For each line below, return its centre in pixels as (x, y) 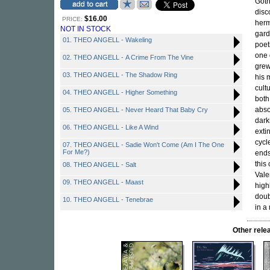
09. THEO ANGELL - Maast (103, 182)
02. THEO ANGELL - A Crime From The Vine (128, 57)
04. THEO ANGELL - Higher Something (120, 92)
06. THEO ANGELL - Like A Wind (111, 127)
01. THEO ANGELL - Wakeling (107, 40)
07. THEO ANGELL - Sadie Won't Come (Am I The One (143, 145)
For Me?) (76, 152)
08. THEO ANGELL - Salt (99, 165)
